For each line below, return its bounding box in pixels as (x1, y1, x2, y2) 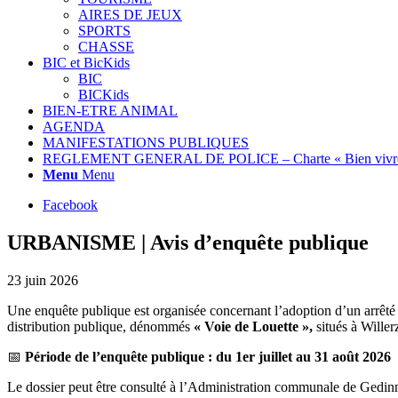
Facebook (43, 197, 98, 212)
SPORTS (78, 23, 131, 38)
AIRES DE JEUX (78, 7, 182, 22)
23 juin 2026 (7, 272, 78, 288)
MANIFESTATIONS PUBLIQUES (43, 135, 249, 150)
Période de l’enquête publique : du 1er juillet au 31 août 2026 (25, 348, 391, 364)
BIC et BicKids (43, 55, 130, 70)
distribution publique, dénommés (7, 318, 194, 334)
